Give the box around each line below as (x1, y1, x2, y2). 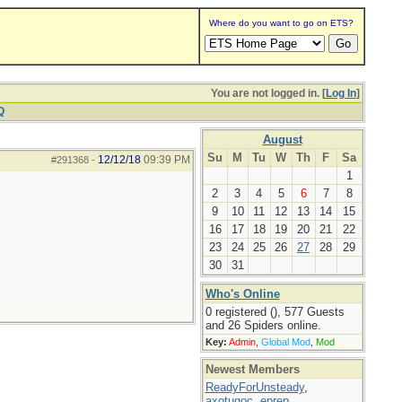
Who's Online (205, 287, 280, 301)
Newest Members (205, 363, 300, 376)
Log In (325, 87, 356, 100)
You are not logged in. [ (210, 87, 326, 100)
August (262, 133, 302, 146)
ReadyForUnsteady (205, 380, 304, 394)
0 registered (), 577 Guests (205, 305, 345, 319)
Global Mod (260, 336, 310, 347)
